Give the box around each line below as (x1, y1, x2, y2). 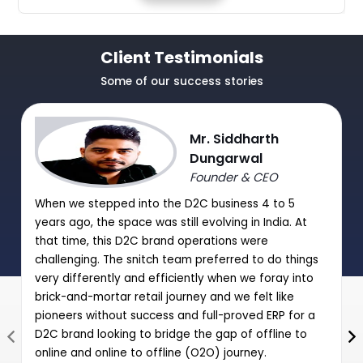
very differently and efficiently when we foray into (35, 271, 314, 287)
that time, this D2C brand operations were (35, 233, 268, 250)
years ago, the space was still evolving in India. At (35, 215, 307, 231)
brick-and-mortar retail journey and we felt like (35, 289, 294, 305)
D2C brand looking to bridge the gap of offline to (35, 327, 307, 343)
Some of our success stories (100, 74, 263, 90)
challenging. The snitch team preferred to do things (35, 252, 318, 268)
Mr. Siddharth (190, 130, 280, 149)
